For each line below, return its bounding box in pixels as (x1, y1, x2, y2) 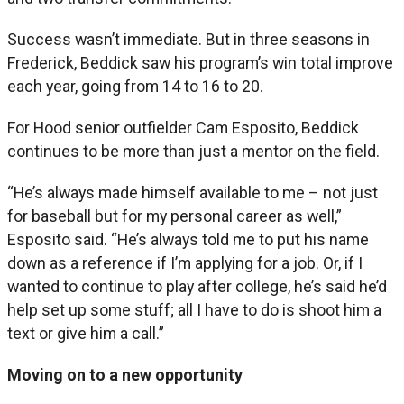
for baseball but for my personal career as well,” (7, 206, 342, 225)
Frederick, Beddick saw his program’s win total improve (7, 52, 393, 72)
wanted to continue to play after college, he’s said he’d (7, 276, 387, 296)
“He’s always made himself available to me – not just (7, 182, 378, 202)
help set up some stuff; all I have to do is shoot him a (7, 299, 381, 319)
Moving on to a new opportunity (7, 364, 243, 384)
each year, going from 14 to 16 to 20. (7, 76, 263, 96)
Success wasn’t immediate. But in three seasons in (7, 29, 370, 49)
